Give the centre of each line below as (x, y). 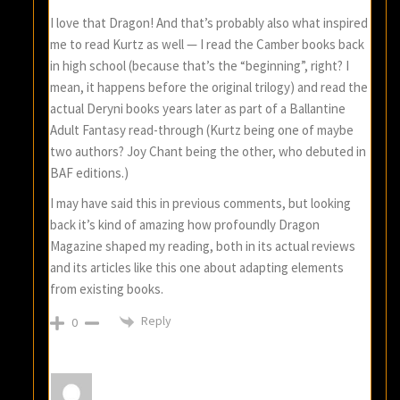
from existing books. (107, 289)
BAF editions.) (90, 173)
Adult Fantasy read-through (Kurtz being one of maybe (202, 130)
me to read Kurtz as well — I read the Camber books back (208, 45)
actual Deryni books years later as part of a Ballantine (198, 109)
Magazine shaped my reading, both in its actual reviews (203, 246)
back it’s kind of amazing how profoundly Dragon (185, 225)
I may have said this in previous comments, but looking (201, 204)
